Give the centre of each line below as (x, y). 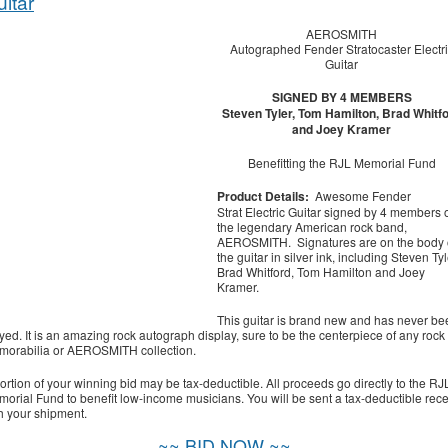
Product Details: (263, 196)
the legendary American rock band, (312, 227)
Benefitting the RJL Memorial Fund (341, 163)
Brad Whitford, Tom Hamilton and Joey (321, 272)
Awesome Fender (360, 196)
